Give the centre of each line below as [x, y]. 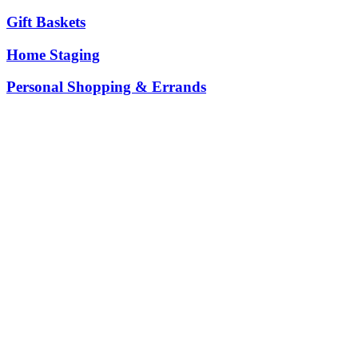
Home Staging [53, 54]
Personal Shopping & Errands [106, 87]
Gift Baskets [46, 22]
